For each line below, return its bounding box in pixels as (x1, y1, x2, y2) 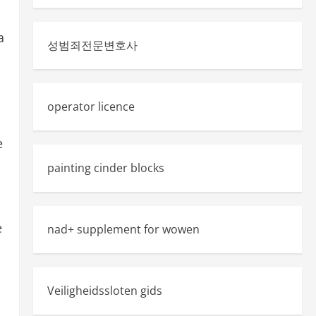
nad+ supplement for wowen (47, 221, 200, 237)
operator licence (47, 99, 135, 114)
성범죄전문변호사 (47, 37, 138, 53)
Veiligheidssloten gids (47, 283, 162, 298)
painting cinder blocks (47, 160, 164, 176)
